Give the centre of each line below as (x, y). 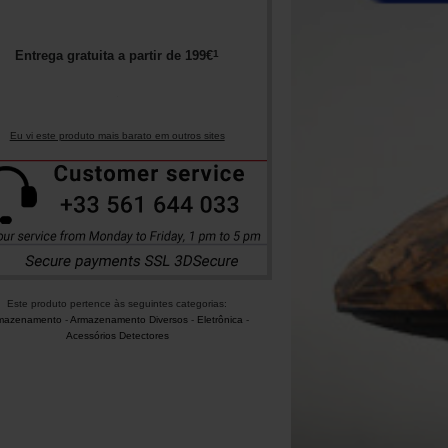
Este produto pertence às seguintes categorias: (117, 303)
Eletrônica (219, 319)
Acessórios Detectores (117, 335)
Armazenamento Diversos (128, 319)
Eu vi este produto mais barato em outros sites (117, 136)
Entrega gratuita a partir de (98, 56)
